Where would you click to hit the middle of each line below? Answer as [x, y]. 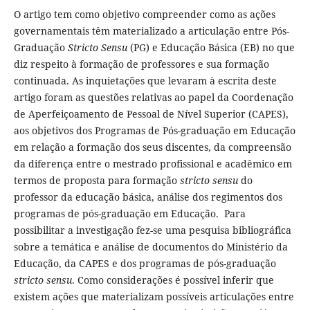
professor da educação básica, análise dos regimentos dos [148, 197]
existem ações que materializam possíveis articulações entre [154, 297]
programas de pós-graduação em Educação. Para [129, 213]
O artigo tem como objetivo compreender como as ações [144, 14]
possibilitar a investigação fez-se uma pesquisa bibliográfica [152, 230]
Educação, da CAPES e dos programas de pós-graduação [145, 263]
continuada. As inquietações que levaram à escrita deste [145, 81]
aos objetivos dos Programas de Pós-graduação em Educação [154, 130]
